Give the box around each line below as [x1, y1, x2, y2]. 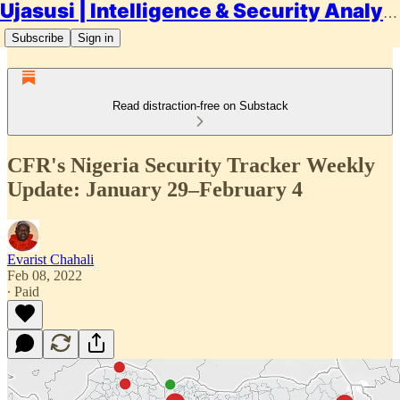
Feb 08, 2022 [7, 267, 82, 283]
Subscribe [12, 31, 63, 45]
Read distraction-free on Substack [112, 99, 288, 112]
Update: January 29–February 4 [7, 177, 303, 201]
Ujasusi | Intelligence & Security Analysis [383, 5, 397, 21]
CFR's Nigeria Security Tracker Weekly [7, 153, 375, 177]
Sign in [78, 31, 113, 45]
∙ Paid [7, 283, 39, 299]
